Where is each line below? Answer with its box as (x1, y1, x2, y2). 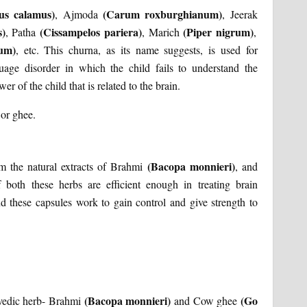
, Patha (5, 25, 40, 40)
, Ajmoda (55, 7, 98, 22)
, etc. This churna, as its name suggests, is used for (15, 42, 258, 58)
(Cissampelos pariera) (40, 24, 142, 40)
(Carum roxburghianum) (97, 6, 223, 23)
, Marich (141, 25, 184, 40)
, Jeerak (222, 7, 258, 22)
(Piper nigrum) (183, 24, 254, 40)
